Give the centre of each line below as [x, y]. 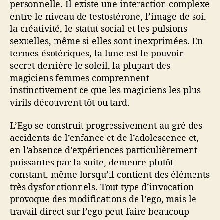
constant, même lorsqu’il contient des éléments [110, 175]
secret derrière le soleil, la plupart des [90, 65]
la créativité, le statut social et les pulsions [98, 28]
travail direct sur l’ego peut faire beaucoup [99, 211]
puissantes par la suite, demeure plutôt [92, 162]
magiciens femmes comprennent [80, 77]
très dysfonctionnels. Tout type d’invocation [102, 187]
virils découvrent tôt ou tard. [70, 102]
